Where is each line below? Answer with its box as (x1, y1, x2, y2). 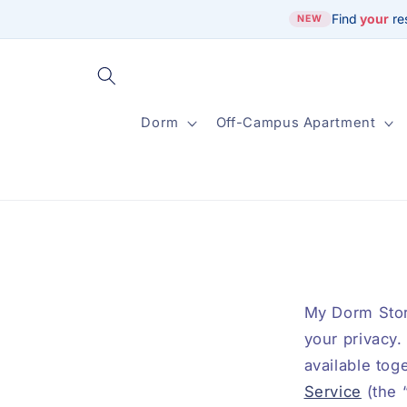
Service (303, 382, 362, 402)
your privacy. (303, 330, 402, 349)
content (27, 20, 84, 38)
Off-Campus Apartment (215, 114, 376, 132)
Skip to (27, 4, 81, 22)
